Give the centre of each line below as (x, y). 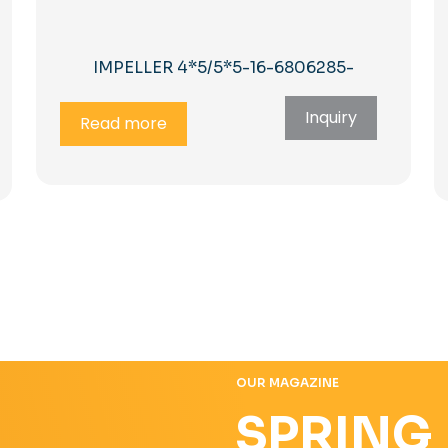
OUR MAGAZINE (287, 383)
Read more (124, 123)
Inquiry (330, 117)
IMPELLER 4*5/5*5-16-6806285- (223, 67)
